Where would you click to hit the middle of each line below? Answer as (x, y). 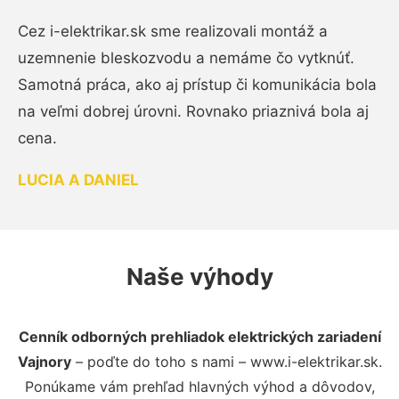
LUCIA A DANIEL (78, 179)
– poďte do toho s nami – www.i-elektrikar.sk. (226, 361)
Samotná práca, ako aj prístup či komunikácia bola (197, 84)
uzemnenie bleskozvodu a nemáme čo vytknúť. (186, 57)
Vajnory (44, 361)
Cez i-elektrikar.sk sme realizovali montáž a (173, 31)
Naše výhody (199, 276)
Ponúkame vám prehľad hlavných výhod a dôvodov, (199, 386)
